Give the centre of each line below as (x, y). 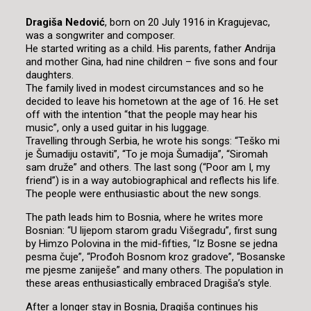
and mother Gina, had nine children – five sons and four (151, 62)
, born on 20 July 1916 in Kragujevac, (187, 22)
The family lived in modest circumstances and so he (144, 88)
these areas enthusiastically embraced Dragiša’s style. (148, 283)
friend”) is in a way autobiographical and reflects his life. (152, 180)
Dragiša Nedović (65, 22)
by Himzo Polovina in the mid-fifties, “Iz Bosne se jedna (151, 244)
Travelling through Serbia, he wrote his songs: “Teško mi (152, 141)
